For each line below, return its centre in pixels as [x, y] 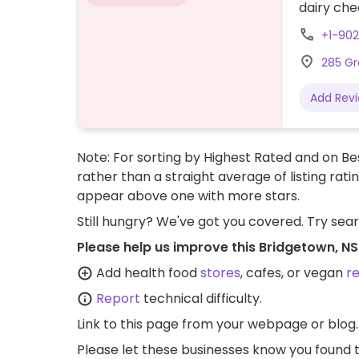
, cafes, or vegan [293, 273]
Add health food [147, 273]
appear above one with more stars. [188, 196]
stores [220, 273]
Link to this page [128, 324]
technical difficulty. [201, 298]
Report [118, 298]
